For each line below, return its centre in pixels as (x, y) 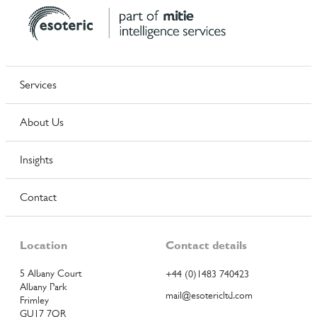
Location (44, 245)
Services (38, 85)
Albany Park (43, 286)
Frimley (34, 300)
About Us (42, 122)
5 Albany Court (51, 273)
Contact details (206, 245)
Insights (36, 160)
